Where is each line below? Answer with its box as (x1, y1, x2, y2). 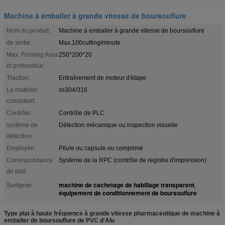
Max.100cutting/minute (59, 39, 121, 46)
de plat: (7, 167, 27, 175)
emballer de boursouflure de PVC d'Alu (4, 216, 115, 224)
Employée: (7, 144, 36, 152)
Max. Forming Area (7, 51, 58, 58)
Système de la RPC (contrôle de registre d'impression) (59, 156, 206, 164)
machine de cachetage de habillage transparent (59, 180, 194, 189)
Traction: (7, 74, 30, 81)
